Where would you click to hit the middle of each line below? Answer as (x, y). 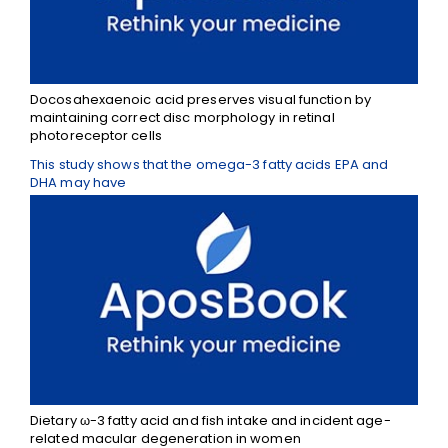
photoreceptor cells (96, 135)
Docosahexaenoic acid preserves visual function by (200, 99)
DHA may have (78, 182)
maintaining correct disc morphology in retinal (182, 117)
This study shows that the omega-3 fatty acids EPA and (209, 164)
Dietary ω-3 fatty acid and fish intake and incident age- (210, 420)
